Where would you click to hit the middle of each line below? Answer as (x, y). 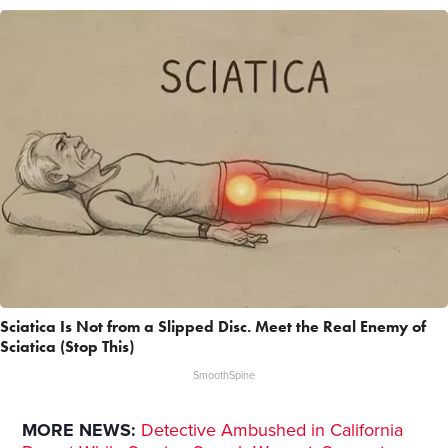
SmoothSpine (224, 376)
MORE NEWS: (79, 430)
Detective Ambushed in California (272, 430)
